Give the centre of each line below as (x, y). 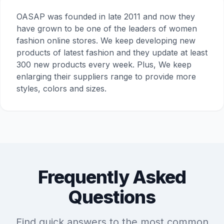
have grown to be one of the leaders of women (107, 29)
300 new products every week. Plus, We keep (104, 65)
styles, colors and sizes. (61, 89)
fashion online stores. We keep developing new (106, 41)
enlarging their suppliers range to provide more (106, 77)
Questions (112, 197)
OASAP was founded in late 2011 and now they (106, 17)
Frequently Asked (112, 177)
